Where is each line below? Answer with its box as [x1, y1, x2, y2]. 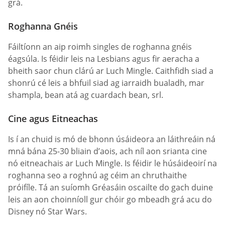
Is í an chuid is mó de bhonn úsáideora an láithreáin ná [8, 134, 215, 145]
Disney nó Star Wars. [8, 206, 87, 217]
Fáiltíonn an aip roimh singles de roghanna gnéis [8, 41, 192, 53]
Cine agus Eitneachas [8, 113, 98, 125]
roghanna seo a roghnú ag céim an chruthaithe [8, 170, 187, 181]
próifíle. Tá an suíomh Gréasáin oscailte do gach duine [8, 182, 213, 193]
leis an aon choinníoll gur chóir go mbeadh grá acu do [8, 194, 212, 205]
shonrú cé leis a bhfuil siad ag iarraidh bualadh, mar [8, 77, 204, 89]
